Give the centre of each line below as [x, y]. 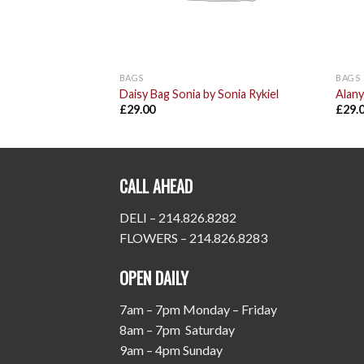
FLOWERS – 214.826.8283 [193, 238]
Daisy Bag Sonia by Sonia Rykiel [199, 93]
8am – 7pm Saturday [177, 329]
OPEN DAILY [154, 277]
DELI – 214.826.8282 [178, 218]
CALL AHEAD [156, 186]
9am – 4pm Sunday [171, 349]
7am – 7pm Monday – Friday [198, 309]
